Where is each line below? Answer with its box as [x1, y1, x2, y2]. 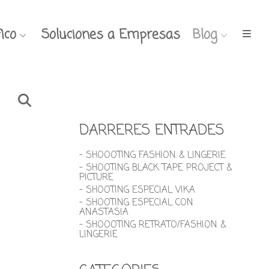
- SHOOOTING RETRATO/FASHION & [79, 219, 226, 232]
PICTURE [79, 171, 113, 184]
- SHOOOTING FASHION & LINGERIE [79, 149, 226, 162]
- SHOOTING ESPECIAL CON [79, 196, 193, 210]
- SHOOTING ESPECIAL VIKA [79, 184, 195, 197]
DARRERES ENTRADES [79, 119, 224, 142]
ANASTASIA [79, 206, 128, 219]
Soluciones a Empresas [41, 24, 180, 45]
